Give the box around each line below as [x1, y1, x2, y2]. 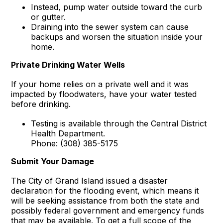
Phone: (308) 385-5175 [31, 138, 118, 148]
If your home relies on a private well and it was [11, 79, 189, 89]
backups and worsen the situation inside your [31, 31, 203, 42]
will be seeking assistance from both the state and [11, 195, 200, 206]
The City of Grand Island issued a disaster [11, 175, 168, 186]
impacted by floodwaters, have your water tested [11, 89, 197, 99]
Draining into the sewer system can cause [31, 21, 189, 32]
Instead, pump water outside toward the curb [31, 1, 203, 12]
